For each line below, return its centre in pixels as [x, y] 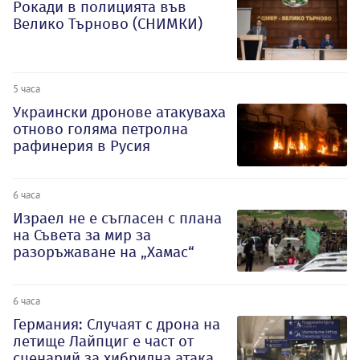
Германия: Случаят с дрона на [117, 324]
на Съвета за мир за [82, 235]
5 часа [27, 89]
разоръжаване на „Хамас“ [104, 252]
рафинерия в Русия [82, 146]
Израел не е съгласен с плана [117, 219]
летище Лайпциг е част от [103, 341]
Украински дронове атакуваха [119, 112]
